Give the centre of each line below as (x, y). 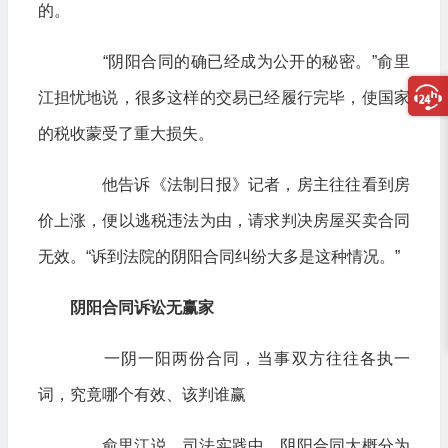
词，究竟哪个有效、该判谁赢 (141, 394)
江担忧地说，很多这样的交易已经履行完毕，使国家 (223, 97)
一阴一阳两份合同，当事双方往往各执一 (239, 358)
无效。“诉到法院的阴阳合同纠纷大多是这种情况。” (218, 256)
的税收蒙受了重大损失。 (125, 133)
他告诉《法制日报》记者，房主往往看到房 (239, 184)
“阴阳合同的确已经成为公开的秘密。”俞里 (239, 61)
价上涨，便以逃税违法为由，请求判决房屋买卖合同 (223, 220)
